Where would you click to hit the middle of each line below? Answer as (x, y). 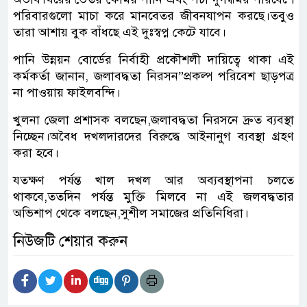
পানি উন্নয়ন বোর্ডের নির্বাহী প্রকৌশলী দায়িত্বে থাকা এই (153, 60)
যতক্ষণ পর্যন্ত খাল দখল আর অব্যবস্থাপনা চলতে (153, 181)
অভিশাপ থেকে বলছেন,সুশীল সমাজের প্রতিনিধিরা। (131, 213)
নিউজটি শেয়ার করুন (70, 241)
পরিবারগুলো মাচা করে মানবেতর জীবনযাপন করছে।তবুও (153, 16)
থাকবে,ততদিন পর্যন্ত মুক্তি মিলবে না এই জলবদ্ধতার (153, 197)
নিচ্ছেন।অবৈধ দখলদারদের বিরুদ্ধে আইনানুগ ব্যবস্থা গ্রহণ (153, 137)
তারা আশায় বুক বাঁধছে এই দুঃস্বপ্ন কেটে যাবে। (120, 33)
